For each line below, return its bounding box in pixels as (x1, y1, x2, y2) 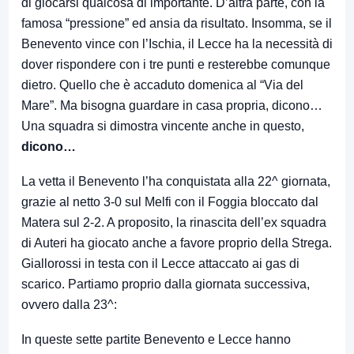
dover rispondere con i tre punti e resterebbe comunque (21, 57, 330, 71)
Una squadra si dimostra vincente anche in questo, (21, 119, 304, 133)
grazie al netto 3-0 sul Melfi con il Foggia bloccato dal (21, 194, 318, 209)
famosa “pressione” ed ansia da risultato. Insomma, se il (21, 16, 332, 30)
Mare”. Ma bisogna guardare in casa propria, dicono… (21, 98, 322, 112)
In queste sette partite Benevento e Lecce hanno (21, 332, 291, 346)
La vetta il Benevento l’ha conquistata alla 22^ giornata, (21, 174, 330, 188)
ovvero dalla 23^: (21, 297, 117, 311)
